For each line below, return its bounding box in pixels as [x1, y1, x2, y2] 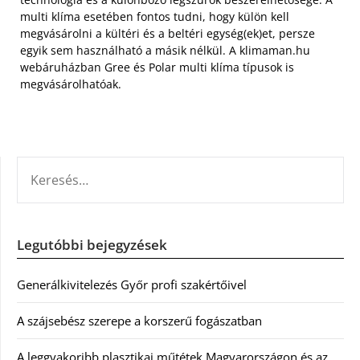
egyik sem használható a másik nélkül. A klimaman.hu [20, 43, 310, 59]
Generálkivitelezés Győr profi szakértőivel [17, 276, 247, 293]
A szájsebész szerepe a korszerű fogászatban [17, 313, 262, 329]
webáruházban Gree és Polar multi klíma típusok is [20, 59, 294, 76]
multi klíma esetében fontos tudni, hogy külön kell [20, 9, 289, 25]
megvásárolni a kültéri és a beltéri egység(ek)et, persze [20, 26, 315, 42]
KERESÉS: [16, 157, 66, 174]
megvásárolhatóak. [20, 76, 121, 92]
